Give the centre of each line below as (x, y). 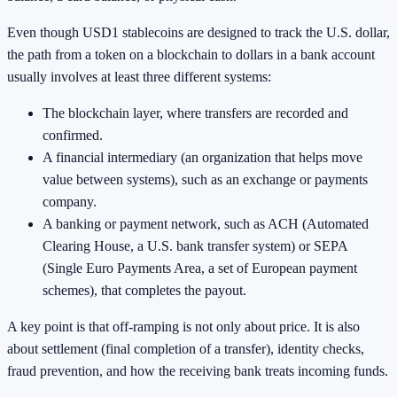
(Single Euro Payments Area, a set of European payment (200, 269)
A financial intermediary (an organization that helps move (202, 158)
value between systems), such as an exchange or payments (205, 180)
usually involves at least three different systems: (139, 77)
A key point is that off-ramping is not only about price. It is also (183, 327)
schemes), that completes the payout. (144, 291)
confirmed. (73, 136)
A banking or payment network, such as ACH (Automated (206, 224)
